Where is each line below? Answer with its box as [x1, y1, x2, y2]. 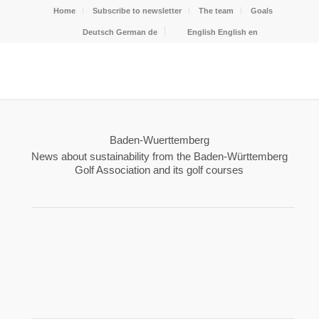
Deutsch [83, 28, 115, 36]
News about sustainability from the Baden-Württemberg [31, 150, 288, 162]
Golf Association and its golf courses [75, 163, 244, 176]
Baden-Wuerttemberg [109, 134, 209, 146]
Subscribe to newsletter [92, 6, 182, 15]
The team [198, 6, 234, 15]
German [116, 28, 147, 36]
